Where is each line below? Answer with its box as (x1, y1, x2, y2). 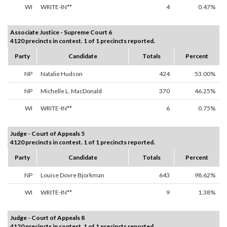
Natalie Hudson (41, 70, 83, 78)
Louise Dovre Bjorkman (41, 171, 104, 179)
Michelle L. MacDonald (41, 87, 102, 95)
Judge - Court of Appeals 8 (10, 214, 85, 222)
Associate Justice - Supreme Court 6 (10, 28, 112, 36)
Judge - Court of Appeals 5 (10, 130, 85, 138)
